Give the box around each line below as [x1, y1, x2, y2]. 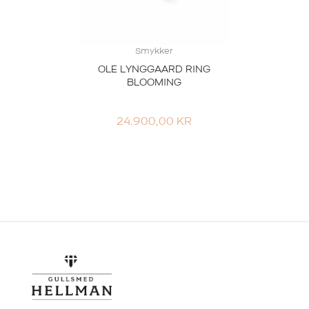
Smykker [135, 47, 174, 56]
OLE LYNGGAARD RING [98, 64, 211, 75]
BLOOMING [127, 77, 182, 88]
